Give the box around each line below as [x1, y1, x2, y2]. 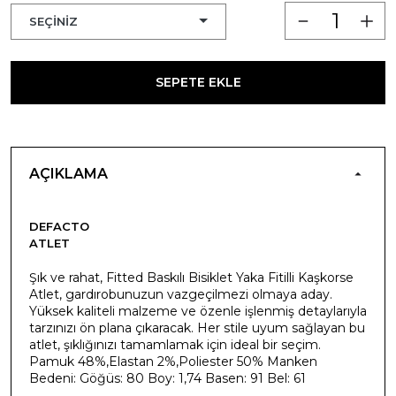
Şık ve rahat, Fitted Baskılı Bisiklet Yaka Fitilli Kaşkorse [29, 269, 354, 286]
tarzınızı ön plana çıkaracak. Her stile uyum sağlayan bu [29, 319, 365, 336]
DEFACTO [29, 218, 89, 233]
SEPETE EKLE [155, 73, 241, 90]
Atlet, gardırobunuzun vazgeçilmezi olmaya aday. [29, 286, 332, 302]
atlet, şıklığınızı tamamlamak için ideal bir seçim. [29, 336, 321, 353]
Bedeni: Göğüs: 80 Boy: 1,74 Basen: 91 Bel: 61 [29, 369, 306, 386]
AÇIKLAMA [29, 164, 108, 182]
